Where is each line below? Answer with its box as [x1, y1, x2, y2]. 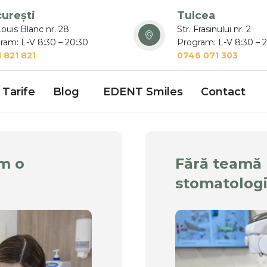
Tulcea [176, 9, 215, 22]
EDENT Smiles [103, 85, 183, 98]
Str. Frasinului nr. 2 [176, 24, 251, 35]
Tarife [2, 85, 35, 98]
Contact [201, 85, 246, 98]
